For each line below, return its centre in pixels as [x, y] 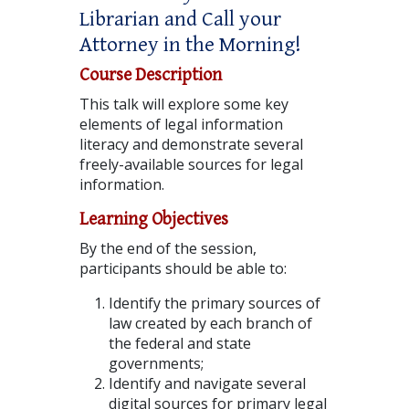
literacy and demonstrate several [191, 144]
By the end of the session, [168, 248]
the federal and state [179, 343]
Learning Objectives [153, 219]
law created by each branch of [210, 323]
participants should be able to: [183, 268]
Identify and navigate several [207, 383]
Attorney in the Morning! [190, 44]
